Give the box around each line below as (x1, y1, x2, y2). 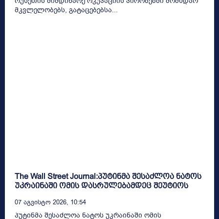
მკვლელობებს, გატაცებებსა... (15, 5, 118, 15)
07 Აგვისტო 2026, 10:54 (15, 198, 86, 207)
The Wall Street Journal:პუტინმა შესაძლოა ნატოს (15, 172, 201, 181)
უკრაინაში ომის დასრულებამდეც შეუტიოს (15, 181, 188, 190)
